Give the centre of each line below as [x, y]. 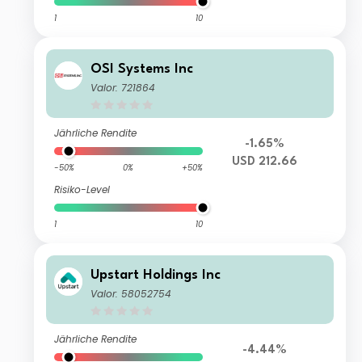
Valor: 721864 [123, 88]
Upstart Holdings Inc [156, 276]
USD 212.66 [265, 162]
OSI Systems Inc [142, 69]
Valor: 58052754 [131, 294]
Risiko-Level [82, 190]
